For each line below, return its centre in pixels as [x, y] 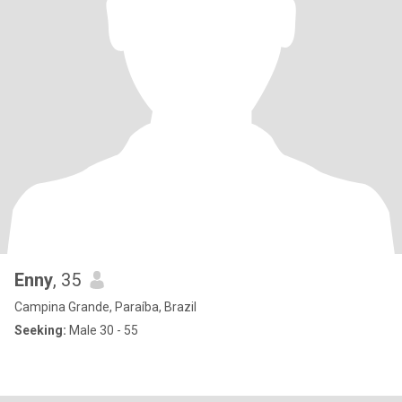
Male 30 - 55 [102, 330]
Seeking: [40, 330]
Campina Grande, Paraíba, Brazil [105, 307]
